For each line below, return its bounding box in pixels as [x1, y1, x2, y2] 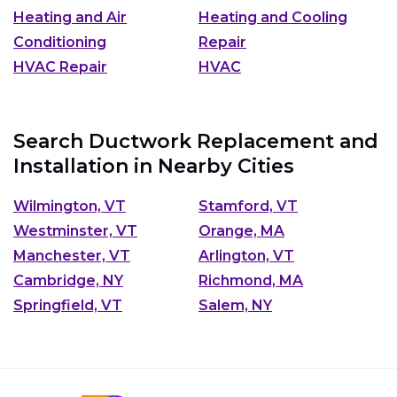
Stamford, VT [198, 197, 298, 214]
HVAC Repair [13, 58, 107, 75]
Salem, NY [198, 296, 272, 314]
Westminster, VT [13, 222, 137, 239]
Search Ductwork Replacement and [13, 129, 378, 153]
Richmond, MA [198, 271, 303, 289]
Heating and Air [13, 9, 127, 26]
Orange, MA [198, 222, 284, 239]
